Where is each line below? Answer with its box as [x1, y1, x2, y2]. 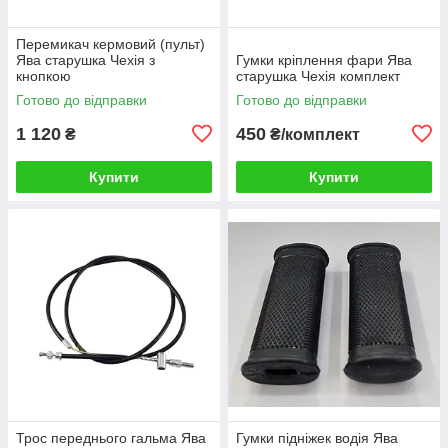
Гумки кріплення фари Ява [236, 51, 412, 68]
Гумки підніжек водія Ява [236, 429, 398, 446]
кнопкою [16, 67, 71, 84]
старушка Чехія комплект [236, 67, 400, 84]
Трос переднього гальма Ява [16, 429, 206, 446]
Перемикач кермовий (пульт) [16, 35, 205, 52]
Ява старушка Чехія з [16, 51, 155, 68]
